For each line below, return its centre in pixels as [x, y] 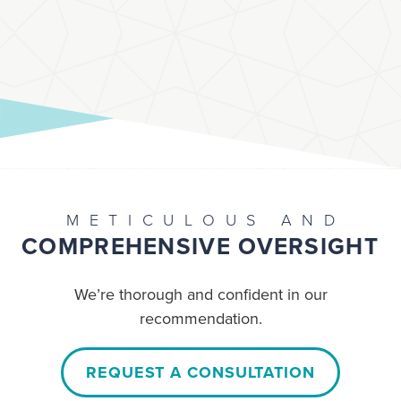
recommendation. [200, 318]
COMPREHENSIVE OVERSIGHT [200, 246]
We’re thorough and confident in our [200, 294]
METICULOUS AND [205, 220]
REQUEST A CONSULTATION [200, 372]
